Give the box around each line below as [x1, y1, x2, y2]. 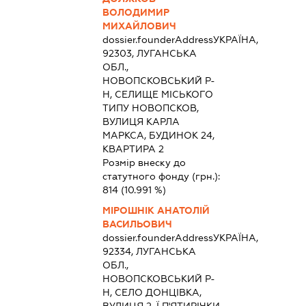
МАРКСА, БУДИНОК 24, [102, 129, 214, 141]
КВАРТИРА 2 [102, 143, 164, 154]
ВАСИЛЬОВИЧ [102, 218, 172, 229]
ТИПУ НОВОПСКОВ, [102, 102, 199, 113]
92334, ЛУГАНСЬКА [102, 245, 196, 257]
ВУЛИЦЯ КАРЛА [102, 115, 180, 127]
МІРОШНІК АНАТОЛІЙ [102, 204, 210, 216]
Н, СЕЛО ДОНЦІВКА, [102, 286, 201, 298]
